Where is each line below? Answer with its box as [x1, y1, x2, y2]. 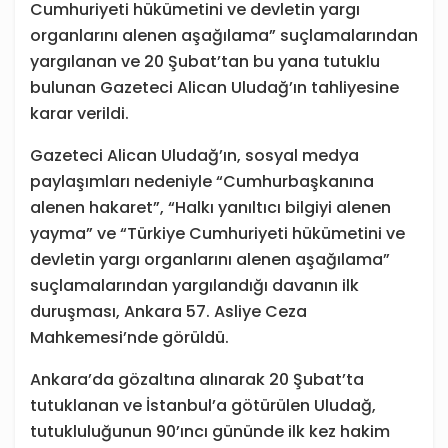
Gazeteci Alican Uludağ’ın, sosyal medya [30, 144, 359, 168]
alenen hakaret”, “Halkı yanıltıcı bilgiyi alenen [30, 196, 391, 220]
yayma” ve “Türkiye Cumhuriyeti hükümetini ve [30, 222, 405, 246]
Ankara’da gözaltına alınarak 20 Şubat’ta [30, 368, 364, 392]
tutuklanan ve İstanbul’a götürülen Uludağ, [30, 394, 376, 418]
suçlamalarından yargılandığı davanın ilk [30, 274, 359, 298]
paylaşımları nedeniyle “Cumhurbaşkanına [30, 170, 374, 194]
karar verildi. [30, 102, 129, 126]
